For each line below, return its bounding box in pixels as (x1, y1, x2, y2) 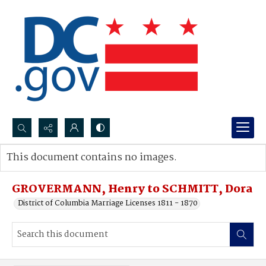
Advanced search (18, 163, 80, 176)
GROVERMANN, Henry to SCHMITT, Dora (12, 180, 253, 198)
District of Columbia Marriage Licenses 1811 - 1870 (18, 197, 198, 210)
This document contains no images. (7, 150, 177, 166)
